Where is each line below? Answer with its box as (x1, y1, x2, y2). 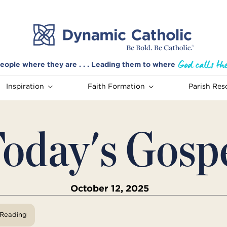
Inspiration (6, 82, 44, 91)
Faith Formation (87, 82, 145, 91)
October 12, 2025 (70, 182, 149, 195)
